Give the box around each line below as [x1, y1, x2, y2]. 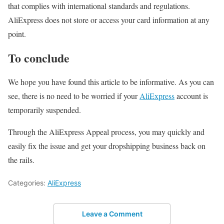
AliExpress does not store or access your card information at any [8, 14, 209, 25]
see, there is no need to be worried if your [8, 90, 139, 101]
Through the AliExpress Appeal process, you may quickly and [8, 126, 204, 137]
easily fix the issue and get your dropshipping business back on [8, 140, 205, 151]
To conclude [8, 48, 69, 66]
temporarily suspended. [8, 104, 83, 115]
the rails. [8, 154, 34, 165]
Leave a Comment [81, 209, 142, 218]
